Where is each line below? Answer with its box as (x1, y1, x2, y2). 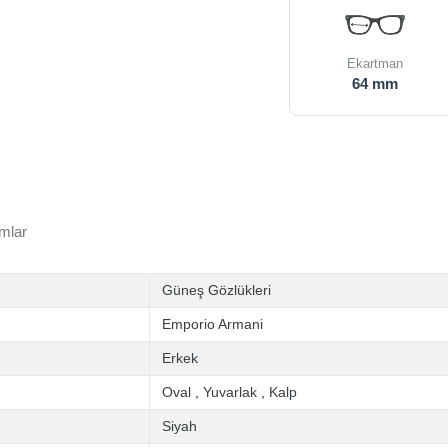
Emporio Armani (162, 316, 263, 332)
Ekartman (347, 56, 404, 71)
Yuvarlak (203, 384, 257, 400)
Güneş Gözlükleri (162, 282, 271, 298)
